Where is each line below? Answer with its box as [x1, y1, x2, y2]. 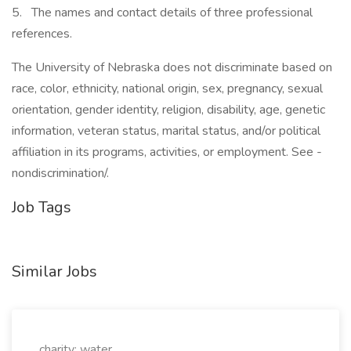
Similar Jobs [12, 261, 97, 282]
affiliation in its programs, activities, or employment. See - [12, 143, 322, 161]
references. [12, 25, 72, 42]
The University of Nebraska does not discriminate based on [12, 59, 332, 76]
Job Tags [12, 197, 71, 218]
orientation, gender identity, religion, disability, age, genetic [12, 101, 325, 118]
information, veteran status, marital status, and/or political [12, 122, 320, 139]
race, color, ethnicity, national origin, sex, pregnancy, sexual [12, 80, 323, 97]
